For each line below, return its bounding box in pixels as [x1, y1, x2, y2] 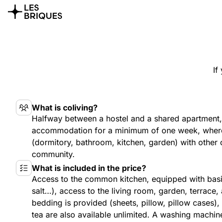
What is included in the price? [32, 163, 146, 173]
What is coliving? [32, 103, 98, 112]
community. [32, 149, 75, 159]
